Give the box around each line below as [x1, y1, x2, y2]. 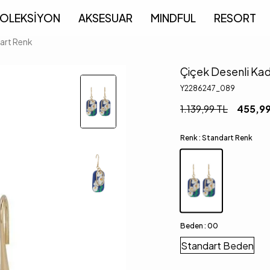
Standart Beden [181, 239, 254, 252]
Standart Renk [202, 133, 253, 142]
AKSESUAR [78, 11, 133, 25]
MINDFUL [150, 11, 196, 25]
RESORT [213, 11, 256, 25]
